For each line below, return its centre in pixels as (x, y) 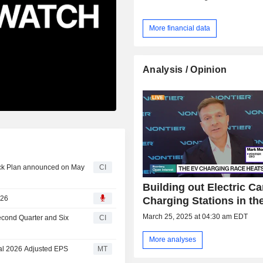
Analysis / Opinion (185, 69)
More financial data (180, 28)
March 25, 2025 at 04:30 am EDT (195, 216)
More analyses (173, 240)
